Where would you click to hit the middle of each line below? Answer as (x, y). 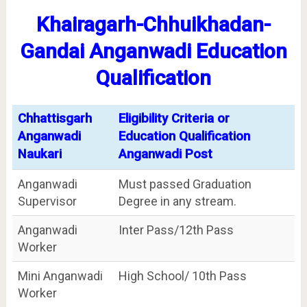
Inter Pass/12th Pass (176, 230)
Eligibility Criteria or (174, 118)
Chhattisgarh (54, 118)
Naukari (39, 154)
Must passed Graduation (185, 184)
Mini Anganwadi (60, 275)
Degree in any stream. (177, 201)
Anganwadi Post (165, 154)
